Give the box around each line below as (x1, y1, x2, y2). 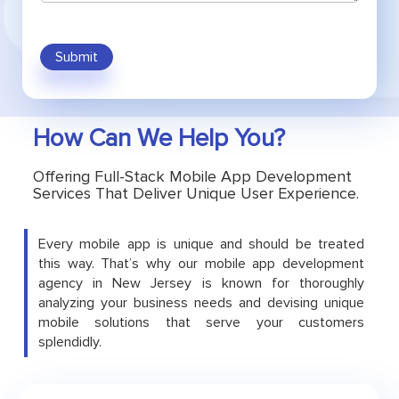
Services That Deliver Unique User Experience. (32, 183, 359, 203)
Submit (55, 48, 98, 66)
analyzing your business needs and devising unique (37, 294, 365, 312)
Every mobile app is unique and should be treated (37, 235, 365, 253)
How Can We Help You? (32, 123, 285, 153)
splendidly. (37, 333, 102, 351)
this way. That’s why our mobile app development (37, 255, 365, 273)
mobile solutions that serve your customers (37, 313, 365, 331)
